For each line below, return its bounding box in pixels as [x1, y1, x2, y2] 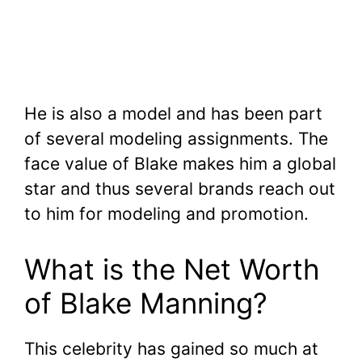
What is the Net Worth [24, 251, 320, 286]
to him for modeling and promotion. [24, 204, 309, 225]
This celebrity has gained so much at [24, 338, 318, 359]
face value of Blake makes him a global [24, 154, 336, 175]
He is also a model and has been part [24, 103, 322, 124]
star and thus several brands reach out [24, 179, 335, 200]
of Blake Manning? [24, 285, 267, 320]
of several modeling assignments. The [24, 128, 328, 149]
